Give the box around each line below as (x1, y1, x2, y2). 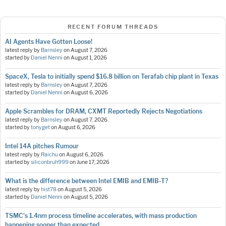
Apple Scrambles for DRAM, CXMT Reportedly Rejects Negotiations (5, 107, 202, 116)
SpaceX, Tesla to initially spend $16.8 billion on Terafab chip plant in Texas (5, 73, 218, 81)
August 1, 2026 (71, 54, 107, 62)
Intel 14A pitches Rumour (5, 142, 79, 150)
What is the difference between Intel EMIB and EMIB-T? (5, 177, 168, 185)
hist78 (41, 186, 56, 193)
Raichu (41, 151, 58, 158)
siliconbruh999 (31, 159, 69, 166)
